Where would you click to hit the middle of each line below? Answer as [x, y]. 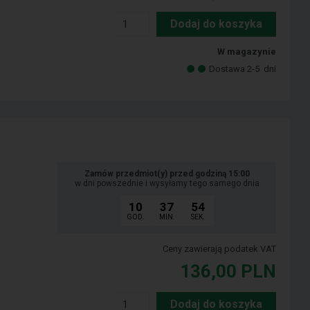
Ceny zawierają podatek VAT [220, 249]
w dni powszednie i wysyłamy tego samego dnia [167, 184]
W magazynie [247, 52]
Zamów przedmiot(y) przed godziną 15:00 [167, 174]
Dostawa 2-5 [236, 69]
